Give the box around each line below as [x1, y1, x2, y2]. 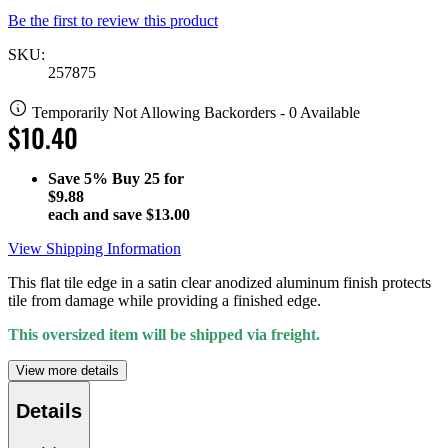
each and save [48, 205, 146, 223]
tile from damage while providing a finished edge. [8, 291, 321, 309]
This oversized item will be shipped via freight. [8, 325, 320, 343]
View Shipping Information [8, 239, 181, 257]
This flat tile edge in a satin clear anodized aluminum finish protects [8, 273, 431, 291]
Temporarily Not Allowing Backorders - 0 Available [32, 103, 360, 121]
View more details [16, 362, 119, 378]
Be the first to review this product [8, 11, 218, 29]
